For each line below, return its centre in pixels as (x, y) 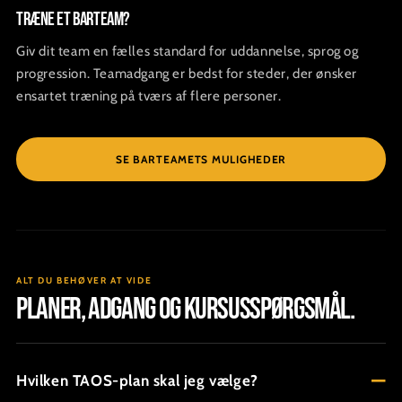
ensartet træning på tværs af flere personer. (149, 96)
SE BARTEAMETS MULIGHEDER (201, 159)
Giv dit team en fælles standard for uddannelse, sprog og (188, 51)
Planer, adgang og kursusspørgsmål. (185, 309)
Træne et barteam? (73, 19)
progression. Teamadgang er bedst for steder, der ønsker (187, 73)
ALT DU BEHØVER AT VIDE (84, 280)
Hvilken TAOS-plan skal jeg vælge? (137, 380)
